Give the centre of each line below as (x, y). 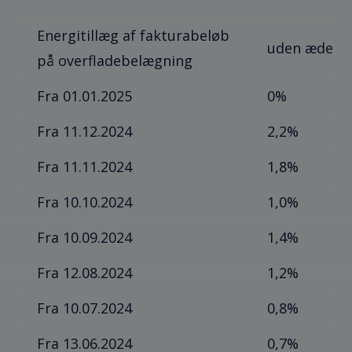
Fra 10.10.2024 (85, 202)
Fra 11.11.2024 (85, 167)
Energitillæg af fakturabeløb (134, 36)
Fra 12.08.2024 (85, 273)
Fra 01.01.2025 (85, 96)
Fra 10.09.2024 (85, 238)
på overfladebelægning (115, 61)
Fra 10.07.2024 (85, 308)
